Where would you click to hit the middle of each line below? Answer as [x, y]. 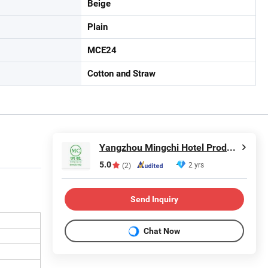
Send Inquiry [154, 199]
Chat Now [162, 231]
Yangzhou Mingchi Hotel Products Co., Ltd [231, 147]
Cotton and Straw [121, 74]
